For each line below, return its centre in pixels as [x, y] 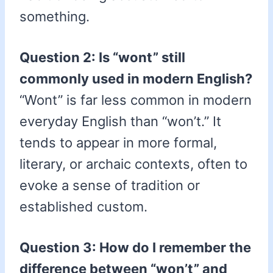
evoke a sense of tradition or [110, 186]
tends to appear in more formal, [118, 143]
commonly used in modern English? [136, 79]
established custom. [83, 207]
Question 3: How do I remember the [135, 248]
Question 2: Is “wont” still [102, 58]
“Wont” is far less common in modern [136, 100]
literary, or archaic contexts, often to [133, 164]
